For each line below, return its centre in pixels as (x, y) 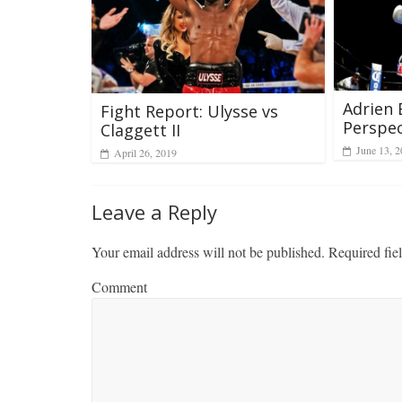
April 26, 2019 (145, 153)
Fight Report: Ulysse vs (189, 112)
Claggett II (140, 131)
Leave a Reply (154, 212)
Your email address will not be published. (208, 252)
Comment (119, 287)
